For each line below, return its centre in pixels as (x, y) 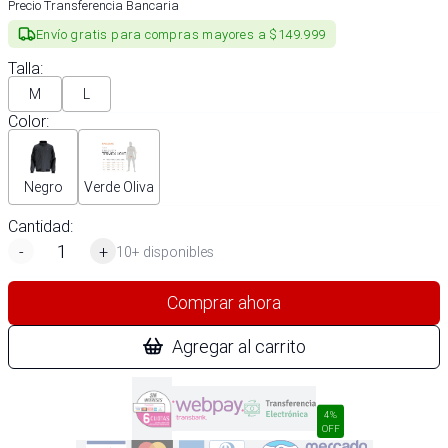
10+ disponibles (165, 251)
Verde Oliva (119, 187)
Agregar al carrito (239, 346)
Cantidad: (40, 226)
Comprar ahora (224, 302)
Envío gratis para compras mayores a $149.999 (181, 34)
